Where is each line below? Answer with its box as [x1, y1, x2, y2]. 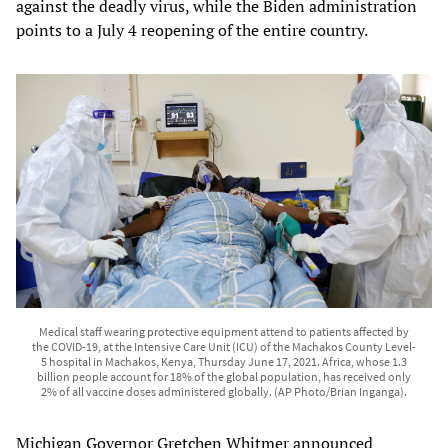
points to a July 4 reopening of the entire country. [16, 18, 368, 41]
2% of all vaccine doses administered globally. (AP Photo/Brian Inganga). [41, 383, 407, 399]
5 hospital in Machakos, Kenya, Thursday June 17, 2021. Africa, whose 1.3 [41, 353, 407, 369]
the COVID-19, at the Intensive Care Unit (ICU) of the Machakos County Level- [32, 338, 416, 354]
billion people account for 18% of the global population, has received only [37, 368, 411, 384]
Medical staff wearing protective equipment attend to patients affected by [39, 323, 409, 339]
